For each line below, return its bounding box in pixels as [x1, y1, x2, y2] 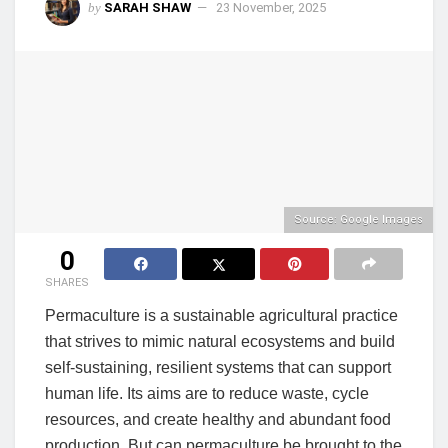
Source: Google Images [294, 212, 423, 226]
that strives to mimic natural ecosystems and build [45, 332, 395, 350]
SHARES [45, 275, 89, 289]
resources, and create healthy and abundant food [45, 410, 391, 428]
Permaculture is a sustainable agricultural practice [45, 306, 398, 324]
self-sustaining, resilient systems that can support [45, 358, 391, 376]
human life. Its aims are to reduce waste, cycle [45, 384, 369, 402]
